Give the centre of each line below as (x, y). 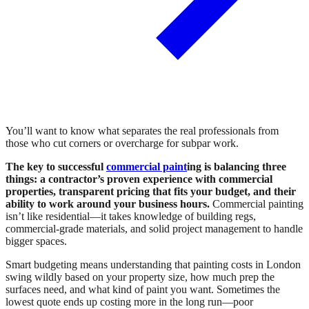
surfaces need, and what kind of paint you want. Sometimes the (143, 289)
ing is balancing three (237, 166)
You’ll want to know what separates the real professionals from (142, 130)
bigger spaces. (36, 241)
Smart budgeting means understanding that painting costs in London (153, 264)
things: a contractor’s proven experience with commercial (139, 179)
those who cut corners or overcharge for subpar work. (122, 143)
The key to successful (56, 166)
